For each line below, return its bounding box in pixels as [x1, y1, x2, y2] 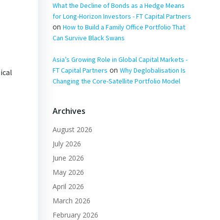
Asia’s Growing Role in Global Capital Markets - [52, 55, 188, 64]
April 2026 [52, 181, 84, 191]
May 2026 [52, 167, 84, 177]
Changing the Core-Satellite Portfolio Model [52, 76, 180, 85]
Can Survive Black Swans [52, 33, 125, 42]
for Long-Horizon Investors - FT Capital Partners [52, 11, 191, 21]
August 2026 [52, 124, 92, 134]
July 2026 [52, 138, 81, 148]
